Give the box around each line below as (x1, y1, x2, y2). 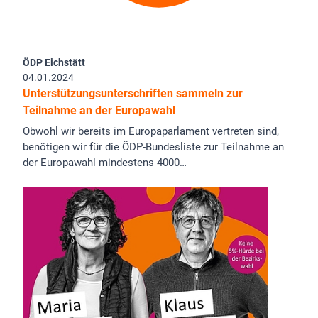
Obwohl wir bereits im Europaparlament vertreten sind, (23, 124, 279, 138)
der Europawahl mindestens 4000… (23, 155, 187, 169)
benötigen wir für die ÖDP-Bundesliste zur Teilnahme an (23, 140, 284, 153)
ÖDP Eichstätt (23, 57, 85, 69)
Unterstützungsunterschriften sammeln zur (23, 87, 243, 101)
